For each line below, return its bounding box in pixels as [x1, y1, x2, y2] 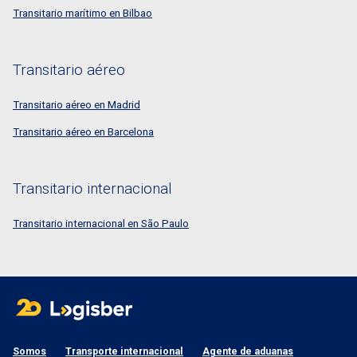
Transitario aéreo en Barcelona [13, 126, 154, 139]
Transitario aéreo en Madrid [13, 98, 140, 111]
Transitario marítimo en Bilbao [13, 6, 152, 19]
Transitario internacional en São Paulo [13, 218, 189, 230]
